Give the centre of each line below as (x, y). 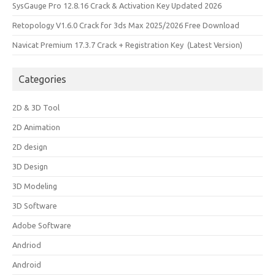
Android (27, 265)
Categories (42, 79)
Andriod (27, 245)
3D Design (30, 166)
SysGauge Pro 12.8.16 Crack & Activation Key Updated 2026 (117, 6)
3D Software (35, 206)
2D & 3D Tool (36, 107)
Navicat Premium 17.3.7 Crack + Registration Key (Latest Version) (127, 45)
